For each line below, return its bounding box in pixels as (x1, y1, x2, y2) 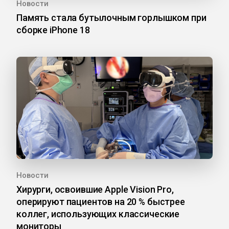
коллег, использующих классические (16, 209, 180, 220)
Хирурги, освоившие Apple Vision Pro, (16, 184, 174, 195)
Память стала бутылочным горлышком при (16, 12, 207, 24)
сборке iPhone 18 (16, 25, 90, 36)
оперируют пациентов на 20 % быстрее (16, 196, 185, 208)
